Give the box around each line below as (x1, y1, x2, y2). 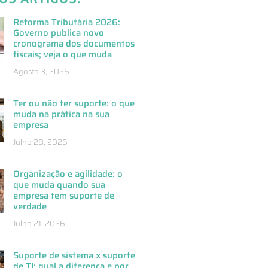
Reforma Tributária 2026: (13, 15, 120, 30)
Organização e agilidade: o (13, 167, 123, 182)
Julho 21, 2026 (13, 217, 65, 230)
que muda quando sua (13, 178, 105, 193)
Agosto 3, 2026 (13, 65, 69, 78)
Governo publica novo (13, 26, 104, 41)
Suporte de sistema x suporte (13, 248, 135, 263)
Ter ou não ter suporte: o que (13, 96, 135, 111)
